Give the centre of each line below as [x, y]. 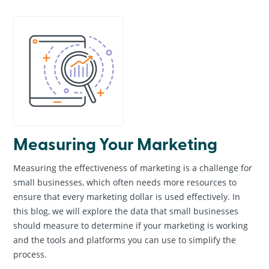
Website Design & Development [134, 88]
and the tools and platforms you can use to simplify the [125, 240]
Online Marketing [134, 66]
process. [30, 255]
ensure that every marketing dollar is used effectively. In [127, 197]
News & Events [134, 131]
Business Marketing [134, 44]
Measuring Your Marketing [116, 144]
